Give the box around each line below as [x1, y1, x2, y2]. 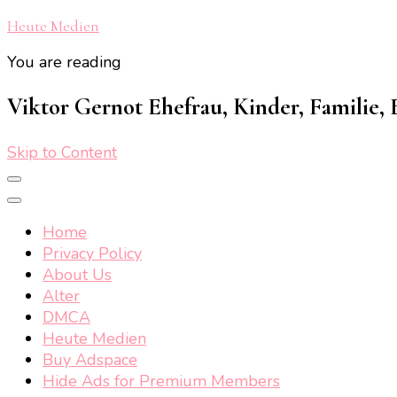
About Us [43, 263, 112, 285]
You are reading [7, 51, 121, 73]
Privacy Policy [43, 242, 142, 264]
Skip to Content [7, 141, 117, 163]
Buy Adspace [43, 348, 137, 370]
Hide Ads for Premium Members [43, 370, 280, 392]
